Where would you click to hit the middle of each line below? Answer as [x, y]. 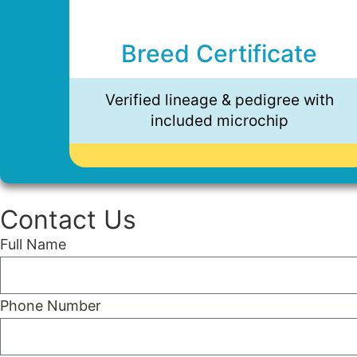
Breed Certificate [220, 53]
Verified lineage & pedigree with [219, 100]
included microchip [219, 120]
